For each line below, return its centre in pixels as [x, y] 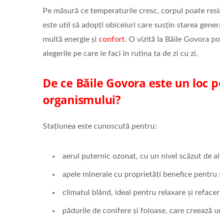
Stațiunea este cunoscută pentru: [100, 126]
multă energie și [71, 39]
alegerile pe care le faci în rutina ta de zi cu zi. [120, 53]
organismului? [82, 99]
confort [112, 39]
